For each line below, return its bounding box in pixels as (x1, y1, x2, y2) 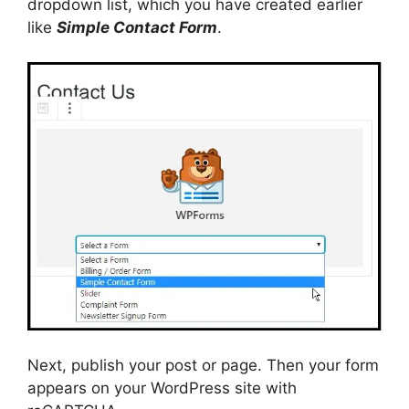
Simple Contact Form (57, 17, 217, 37)
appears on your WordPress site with (27, 378, 297, 397)
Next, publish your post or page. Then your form (27, 355, 379, 374)
